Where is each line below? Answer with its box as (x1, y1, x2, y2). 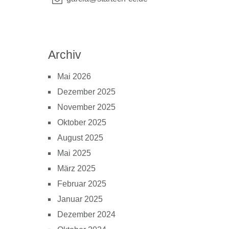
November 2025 (57, 103, 116, 112)
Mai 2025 (57, 149, 91, 158)
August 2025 (57, 133, 103, 143)
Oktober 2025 (57, 118, 106, 127)
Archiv (48, 48, 81, 62)
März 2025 (57, 164, 96, 173)
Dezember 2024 (57, 210, 116, 219)
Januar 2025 (57, 195, 103, 204)
